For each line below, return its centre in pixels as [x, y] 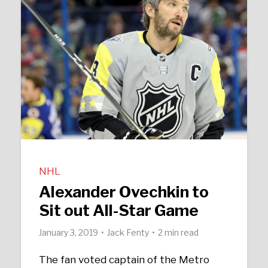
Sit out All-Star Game [119, 210]
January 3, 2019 [69, 232]
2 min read [179, 232]
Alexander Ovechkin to [124, 192]
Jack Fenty [128, 232]
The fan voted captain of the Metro [124, 260]
